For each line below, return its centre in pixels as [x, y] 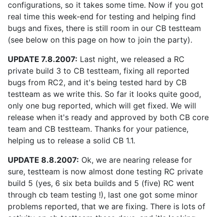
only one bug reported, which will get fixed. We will [102, 106]
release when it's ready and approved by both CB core [108, 117]
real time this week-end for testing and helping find [102, 16]
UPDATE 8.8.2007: [43, 160]
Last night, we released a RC [131, 59]
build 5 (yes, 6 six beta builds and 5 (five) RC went [101, 183]
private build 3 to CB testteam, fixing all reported [99, 71]
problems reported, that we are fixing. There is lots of [107, 206]
